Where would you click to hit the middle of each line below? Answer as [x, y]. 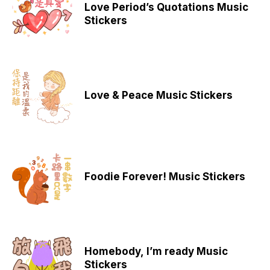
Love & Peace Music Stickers [159, 95]
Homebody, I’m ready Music [156, 251]
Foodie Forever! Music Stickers [165, 176]
